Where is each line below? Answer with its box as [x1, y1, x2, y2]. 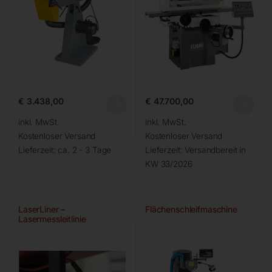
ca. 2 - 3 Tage [58, 145, 112, 155]
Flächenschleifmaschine [144, 204, 237, 215]
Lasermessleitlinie [18, 214, 86, 225]
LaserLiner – [18, 204, 66, 215]
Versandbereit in [185, 145, 246, 155]
